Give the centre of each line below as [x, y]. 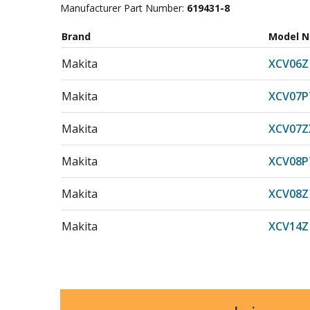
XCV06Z [289, 64]
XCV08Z [289, 194]
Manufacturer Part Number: [124, 8]
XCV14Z [289, 226]
